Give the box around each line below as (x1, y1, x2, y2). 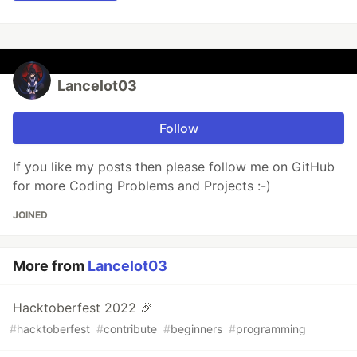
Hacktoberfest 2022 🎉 (13, 299, 153, 316)
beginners (171, 321, 222, 335)
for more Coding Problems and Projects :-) (13, 177, 271, 194)
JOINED (13, 208, 48, 221)
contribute (104, 321, 157, 335)
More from (13, 257, 88, 274)
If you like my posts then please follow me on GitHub (13, 158, 335, 175)
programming (236, 321, 306, 335)
